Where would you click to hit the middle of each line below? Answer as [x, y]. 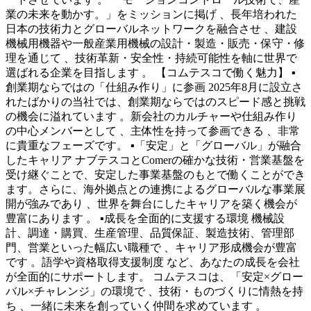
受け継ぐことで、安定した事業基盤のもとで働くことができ [155, 175]
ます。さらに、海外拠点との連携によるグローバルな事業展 [155, 190]
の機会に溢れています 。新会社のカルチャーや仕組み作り [151, 117]
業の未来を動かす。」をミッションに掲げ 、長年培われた [151, 15]
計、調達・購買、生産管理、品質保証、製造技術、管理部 [150, 233]
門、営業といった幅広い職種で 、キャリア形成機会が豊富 [151, 248]
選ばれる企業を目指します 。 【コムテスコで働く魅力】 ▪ [151, 73]
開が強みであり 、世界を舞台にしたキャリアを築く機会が [151, 204]
